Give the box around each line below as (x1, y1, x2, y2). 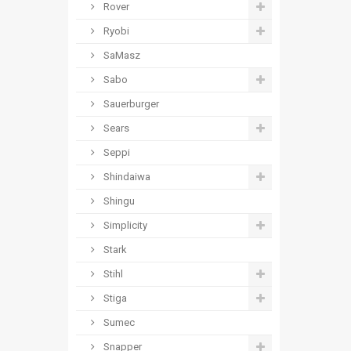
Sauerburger (101, 98, 159, 110)
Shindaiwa (101, 171, 150, 183)
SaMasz (101, 49, 140, 61)
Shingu (101, 195, 135, 207)
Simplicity (101, 219, 147, 231)
